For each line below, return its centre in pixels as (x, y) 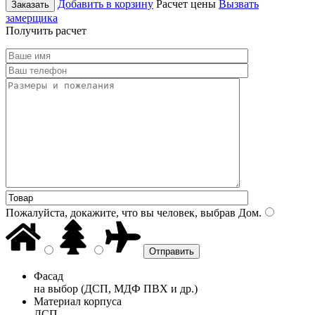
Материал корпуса (78, 301)
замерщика (32, 18)
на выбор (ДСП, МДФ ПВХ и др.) (116, 288)
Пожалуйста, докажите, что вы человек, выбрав (121, 212)
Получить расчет (46, 30)
